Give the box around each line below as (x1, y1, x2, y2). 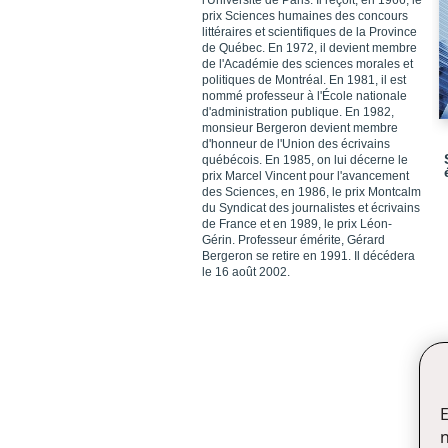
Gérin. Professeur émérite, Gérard (202, 233, 385, 247)
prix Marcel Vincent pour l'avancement (202, 169, 409, 183)
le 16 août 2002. (202, 265, 290, 279)
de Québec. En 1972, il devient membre (202, 41, 417, 55)
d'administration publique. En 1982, (202, 105, 394, 119)
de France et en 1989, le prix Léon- (202, 217, 392, 231)
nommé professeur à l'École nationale (202, 89, 407, 103)
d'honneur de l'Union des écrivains (202, 137, 390, 151)
